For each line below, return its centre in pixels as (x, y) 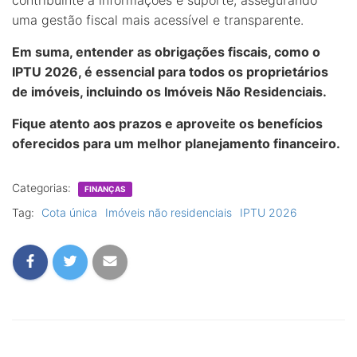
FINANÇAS (105, 189)
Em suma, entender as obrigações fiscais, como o (166, 52)
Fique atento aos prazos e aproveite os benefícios (167, 124)
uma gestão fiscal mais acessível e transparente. (158, 20)
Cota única (69, 212)
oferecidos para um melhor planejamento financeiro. (176, 143)
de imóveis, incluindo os (88, 92)
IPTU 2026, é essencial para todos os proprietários (170, 72)
